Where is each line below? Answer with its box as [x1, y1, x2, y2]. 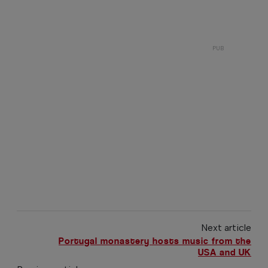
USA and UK [197, 246, 251, 258]
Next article [200, 221, 251, 233]
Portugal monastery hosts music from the [58, 234, 251, 246]
